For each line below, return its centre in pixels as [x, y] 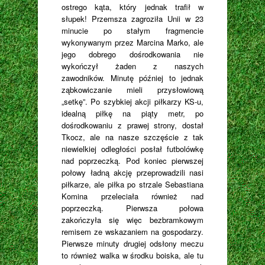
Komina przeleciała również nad [132, 196]
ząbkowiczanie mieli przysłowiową [132, 90]
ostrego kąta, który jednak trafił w [132, 7]
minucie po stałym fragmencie [132, 31]
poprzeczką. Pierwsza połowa [132, 208]
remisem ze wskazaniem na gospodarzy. [132, 232]
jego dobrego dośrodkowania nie [132, 54]
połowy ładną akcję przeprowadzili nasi [132, 173]
